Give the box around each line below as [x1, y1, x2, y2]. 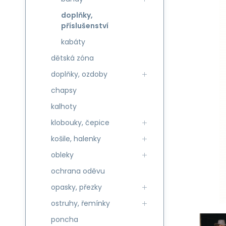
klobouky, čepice [51, 118, 109, 128]
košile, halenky [51, 134, 101, 144]
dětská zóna [51, 53, 94, 63]
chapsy [51, 85, 77, 95]
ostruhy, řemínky [51, 198, 110, 208]
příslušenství [61, 21, 108, 31]
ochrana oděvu [51, 166, 105, 176]
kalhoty [51, 101, 77, 111]
